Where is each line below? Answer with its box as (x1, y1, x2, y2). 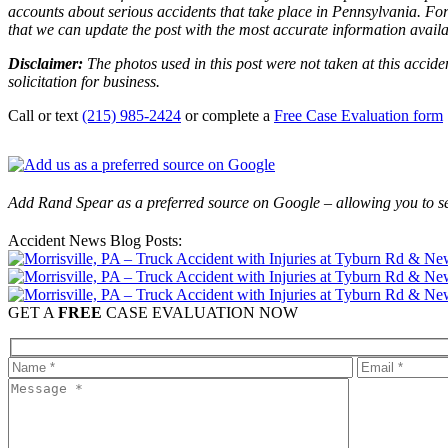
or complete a (181, 106, 274, 124)
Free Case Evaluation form (274, 106, 443, 124)
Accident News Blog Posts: (8, 231, 182, 249)
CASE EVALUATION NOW (102, 303, 298, 321)
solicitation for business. (8, 72, 160, 90)
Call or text (8, 106, 82, 124)
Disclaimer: (8, 54, 87, 72)
